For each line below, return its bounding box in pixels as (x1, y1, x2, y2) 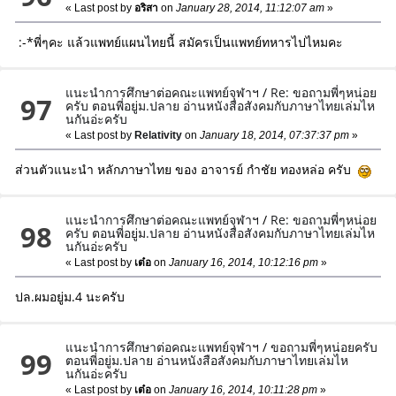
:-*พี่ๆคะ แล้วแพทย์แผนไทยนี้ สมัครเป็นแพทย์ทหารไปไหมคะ (14, 34, 343, 51)
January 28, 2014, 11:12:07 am (173, 2, 325, 15)
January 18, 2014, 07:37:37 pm (197, 129, 350, 142)
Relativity (134, 129, 183, 142)
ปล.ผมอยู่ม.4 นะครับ (14, 288, 125, 306)
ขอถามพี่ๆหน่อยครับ (270, 339, 378, 356)
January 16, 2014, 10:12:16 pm (166, 256, 319, 270)
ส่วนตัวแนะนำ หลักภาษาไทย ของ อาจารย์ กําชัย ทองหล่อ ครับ (14, 161, 358, 179)
